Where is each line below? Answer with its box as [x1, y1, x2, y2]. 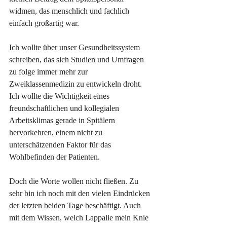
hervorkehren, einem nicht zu [9, 128, 104, 137]
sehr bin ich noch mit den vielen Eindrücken [9, 189, 152, 198]
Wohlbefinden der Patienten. [9, 153, 100, 162]
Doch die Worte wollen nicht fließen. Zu [9, 177, 140, 186]
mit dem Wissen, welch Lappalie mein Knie [9, 213, 150, 222]
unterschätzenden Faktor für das [9, 140, 113, 149]
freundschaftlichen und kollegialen [9, 104, 121, 113]
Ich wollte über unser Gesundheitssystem [9, 43, 142, 52]
